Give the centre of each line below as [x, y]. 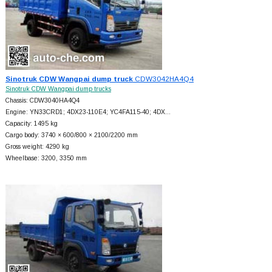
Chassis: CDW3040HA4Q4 [42, 101]
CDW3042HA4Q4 [163, 79]
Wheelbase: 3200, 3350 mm [46, 158]
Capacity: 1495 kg [31, 124]
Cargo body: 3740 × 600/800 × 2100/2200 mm [71, 135]
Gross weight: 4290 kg [37, 147]
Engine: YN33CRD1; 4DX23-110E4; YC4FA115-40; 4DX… [88, 112]
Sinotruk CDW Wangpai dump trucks [58, 89]
